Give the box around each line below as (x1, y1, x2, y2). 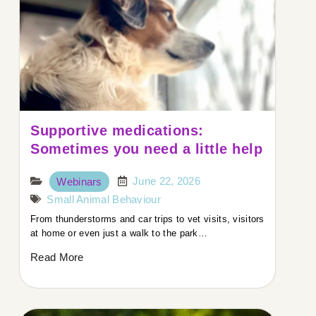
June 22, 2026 (133, 175, 200, 188)
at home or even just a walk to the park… (30, 228, 208, 239)
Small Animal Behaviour (47, 193, 161, 206)
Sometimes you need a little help (30, 141, 262, 157)
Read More (30, 251, 84, 264)
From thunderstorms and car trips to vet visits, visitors (30, 214, 265, 225)
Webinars (56, 176, 102, 188)
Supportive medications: (30, 123, 204, 139)
